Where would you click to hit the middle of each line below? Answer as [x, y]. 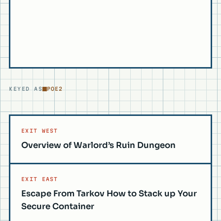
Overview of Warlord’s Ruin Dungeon [98, 146]
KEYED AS [26, 89]
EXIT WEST [40, 131]
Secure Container [58, 207]
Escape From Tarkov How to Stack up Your [109, 194]
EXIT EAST [40, 179]
